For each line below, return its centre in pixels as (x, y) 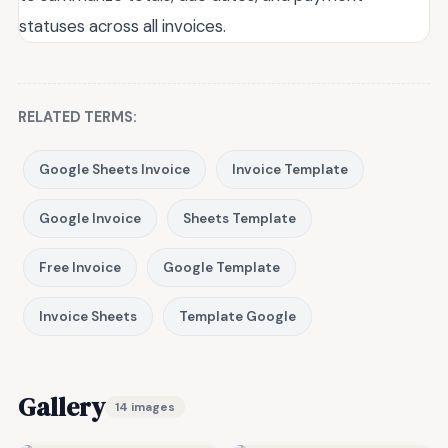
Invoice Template (290, 170)
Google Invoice (90, 219)
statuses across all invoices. (122, 26)
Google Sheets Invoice (114, 170)
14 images (145, 407)
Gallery (61, 407)
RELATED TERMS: (77, 117)
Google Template (221, 268)
